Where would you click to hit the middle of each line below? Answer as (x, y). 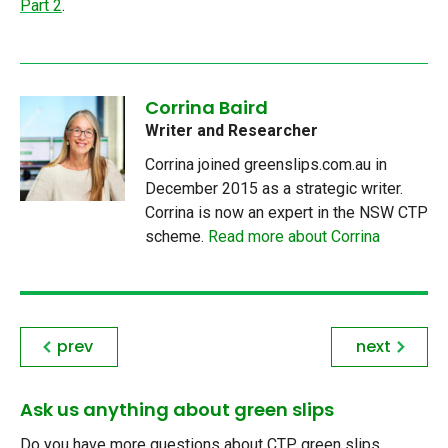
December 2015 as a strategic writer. (274, 188)
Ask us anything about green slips (177, 409)
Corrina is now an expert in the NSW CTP (286, 212)
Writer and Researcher (231, 130)
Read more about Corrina (294, 236)
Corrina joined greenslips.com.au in (266, 164)
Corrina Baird (206, 107)
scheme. (176, 236)
